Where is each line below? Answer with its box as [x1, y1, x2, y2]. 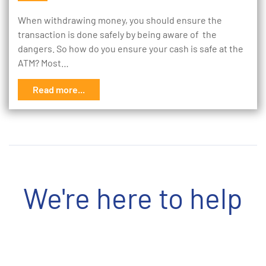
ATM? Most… [18, 57, 69, 68]
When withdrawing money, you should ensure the [18, 14, 222, 26]
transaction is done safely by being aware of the [18, 28, 217, 40]
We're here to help [23, 180, 243, 215]
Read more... [33, 84, 85, 95]
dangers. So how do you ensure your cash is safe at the [18, 43, 243, 54]
